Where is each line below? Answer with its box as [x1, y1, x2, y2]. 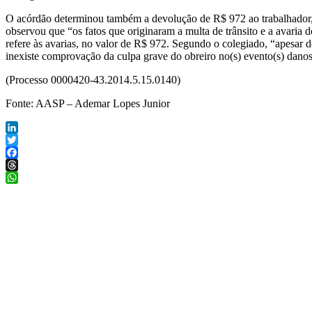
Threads [6, 171, 41, 184]
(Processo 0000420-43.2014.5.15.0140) [6, 74, 180, 86]
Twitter [6, 146, 37, 159]
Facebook [6, 159, 49, 171]
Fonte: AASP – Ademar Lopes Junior [6, 97, 170, 110]
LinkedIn [6, 134, 46, 146]
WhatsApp [6, 184, 53, 196]
